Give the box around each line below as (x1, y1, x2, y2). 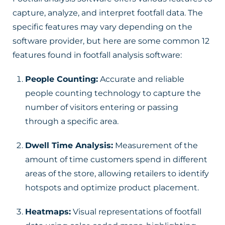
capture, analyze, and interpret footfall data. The (13, 8, 203, 18)
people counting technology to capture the (25, 88, 201, 98)
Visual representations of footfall (71, 207, 201, 216)
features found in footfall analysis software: (13, 50, 182, 60)
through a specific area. (25, 117, 119, 126)
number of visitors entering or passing (25, 102, 178, 112)
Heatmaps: (25, 207, 71, 216)
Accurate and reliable (98, 74, 184, 84)
